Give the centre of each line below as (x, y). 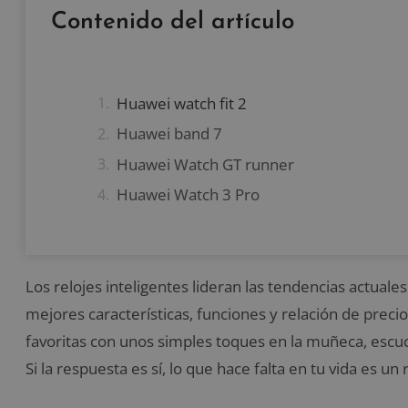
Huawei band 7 (169, 134)
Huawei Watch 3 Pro (188, 195)
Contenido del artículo (173, 22)
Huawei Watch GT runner (205, 164)
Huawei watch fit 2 (182, 103)
